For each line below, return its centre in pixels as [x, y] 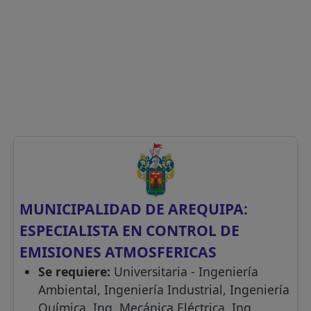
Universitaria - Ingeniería [186, 272]
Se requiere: [76, 272]
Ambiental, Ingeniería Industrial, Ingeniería [163, 290]
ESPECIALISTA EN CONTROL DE [130, 230]
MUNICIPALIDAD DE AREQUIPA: [134, 209]
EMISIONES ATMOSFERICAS [118, 252]
